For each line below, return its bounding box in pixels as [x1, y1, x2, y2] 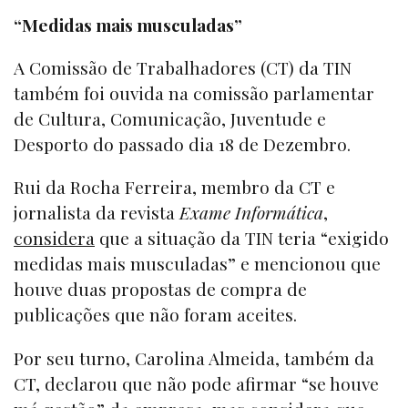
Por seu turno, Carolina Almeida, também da [14, 345, 374, 370]
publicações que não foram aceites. [14, 302, 297, 327]
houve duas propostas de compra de [14, 277, 307, 301]
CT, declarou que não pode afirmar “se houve [14, 371, 379, 395]
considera [14, 226, 95, 250]
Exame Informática [179, 200, 323, 225]
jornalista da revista [14, 200, 179, 225]
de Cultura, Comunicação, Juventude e [14, 107, 326, 131]
